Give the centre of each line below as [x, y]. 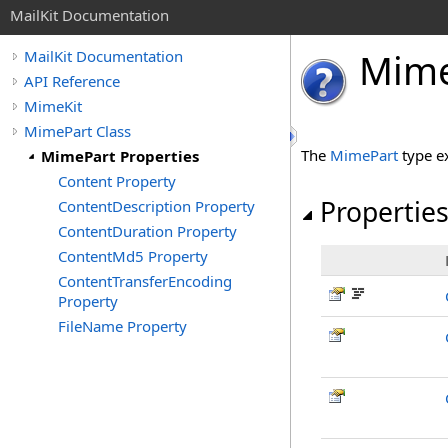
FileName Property [122, 326]
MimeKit [53, 106]
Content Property [117, 181]
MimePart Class [77, 131]
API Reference [72, 81]
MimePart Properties [120, 156]
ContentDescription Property [156, 206]
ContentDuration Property [147, 231]
